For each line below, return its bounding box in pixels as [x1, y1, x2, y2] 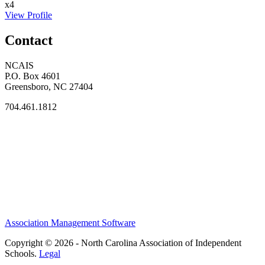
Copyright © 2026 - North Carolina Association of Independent [5, 237, 241, 248]
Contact [5, 33, 53, 49]
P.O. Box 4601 [5, 71, 60, 82]
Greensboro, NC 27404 [5, 82, 93, 92]
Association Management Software [5, 217, 135, 228]
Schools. [5, 248, 39, 258]
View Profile [5, 10, 52, 21]
